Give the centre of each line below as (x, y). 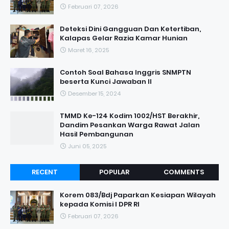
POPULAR (114, 172)
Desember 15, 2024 (94, 94)
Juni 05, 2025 (87, 146)
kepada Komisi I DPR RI (100, 204)
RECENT (45, 172)
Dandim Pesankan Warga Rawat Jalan (130, 125)
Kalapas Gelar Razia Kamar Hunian (124, 38)
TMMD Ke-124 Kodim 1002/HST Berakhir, (130, 116)
